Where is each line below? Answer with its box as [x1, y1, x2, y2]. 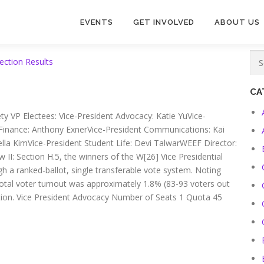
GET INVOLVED [133, 18, 194, 27]
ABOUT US [214, 18, 260, 27]
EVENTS [80, 18, 113, 27]
